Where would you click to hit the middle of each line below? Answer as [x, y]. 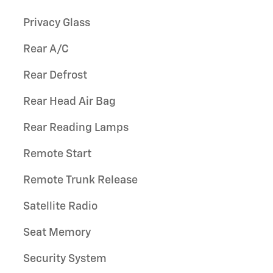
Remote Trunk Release [80, 180]
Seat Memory [57, 232]
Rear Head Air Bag [69, 101]
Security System [65, 259]
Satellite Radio [60, 206]
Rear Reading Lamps [76, 128]
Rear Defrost [55, 75]
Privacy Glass [57, 23]
